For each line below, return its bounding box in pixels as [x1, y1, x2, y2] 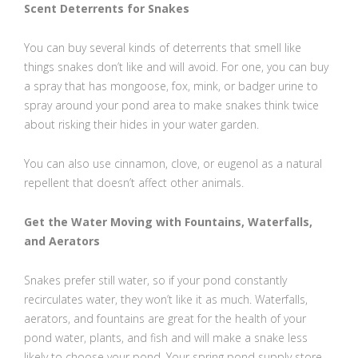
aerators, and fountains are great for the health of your [24, 311, 306, 326]
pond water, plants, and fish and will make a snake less [24, 330, 308, 345]
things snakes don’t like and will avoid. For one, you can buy [24, 59, 328, 74]
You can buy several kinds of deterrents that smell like [24, 40, 301, 55]
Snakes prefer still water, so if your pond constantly [24, 272, 287, 288]
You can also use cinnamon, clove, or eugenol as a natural [24, 156, 322, 171]
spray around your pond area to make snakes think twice [24, 97, 319, 113]
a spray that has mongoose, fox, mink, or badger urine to [24, 78, 318, 93]
